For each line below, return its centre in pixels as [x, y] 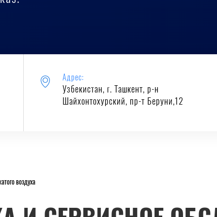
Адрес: [73, 78]
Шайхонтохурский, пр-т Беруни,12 [123, 102]
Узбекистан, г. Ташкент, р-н [110, 90]
